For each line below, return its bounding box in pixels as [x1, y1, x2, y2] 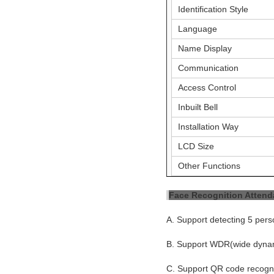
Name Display [178, 43, 232, 53]
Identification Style [178, 4, 249, 14]
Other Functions [178, 160, 241, 171]
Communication [178, 62, 239, 73]
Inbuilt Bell [178, 102, 218, 112]
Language [178, 23, 218, 34]
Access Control [178, 82, 237, 92]
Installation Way [178, 121, 239, 131]
